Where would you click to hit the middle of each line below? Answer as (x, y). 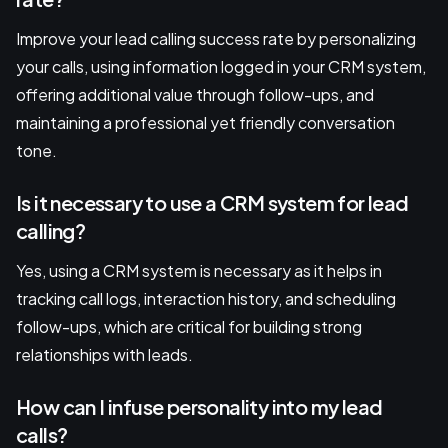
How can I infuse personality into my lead (199, 406)
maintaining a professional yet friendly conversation (205, 122)
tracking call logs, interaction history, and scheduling (206, 298)
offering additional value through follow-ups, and (195, 94)
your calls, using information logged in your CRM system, (221, 66)
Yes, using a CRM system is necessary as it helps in (199, 270)
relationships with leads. (104, 354)
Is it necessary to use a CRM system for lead (212, 202)
